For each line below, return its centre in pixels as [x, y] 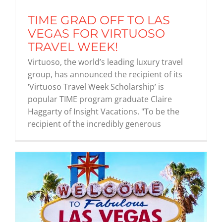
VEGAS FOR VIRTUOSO [96, 34]
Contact [29, 129]
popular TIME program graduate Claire [100, 99]
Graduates [35, 30]
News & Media [44, 63]
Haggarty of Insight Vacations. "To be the [104, 112]
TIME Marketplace [50, 96]
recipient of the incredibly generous [94, 124]
